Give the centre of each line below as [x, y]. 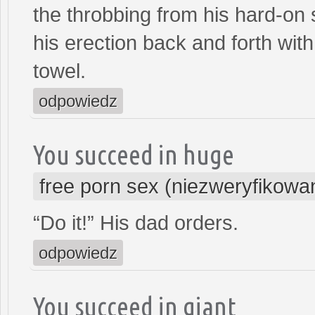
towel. [59, 71]
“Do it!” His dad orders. [136, 223]
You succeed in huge [134, 154]
